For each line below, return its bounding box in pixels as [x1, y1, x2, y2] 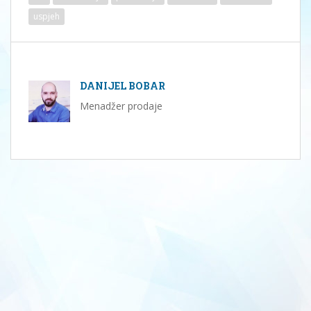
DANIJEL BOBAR [80, 78, 165, 92]
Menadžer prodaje [80, 99, 162, 112]
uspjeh [33, 10, 60, 22]
